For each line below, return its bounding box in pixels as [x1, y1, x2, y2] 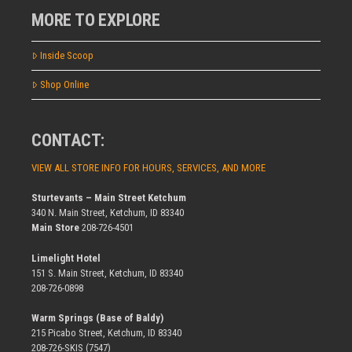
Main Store [31, 222, 79, 234]
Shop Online [39, 79, 89, 91]
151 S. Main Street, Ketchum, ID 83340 [31, 266, 183, 279]
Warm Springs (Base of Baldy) [31, 312, 163, 324]
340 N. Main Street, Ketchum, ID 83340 [31, 207, 184, 219]
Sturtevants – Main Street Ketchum [31, 192, 186, 204]
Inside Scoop [39, 49, 93, 62]
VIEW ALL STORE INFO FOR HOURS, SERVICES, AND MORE [31, 161, 266, 174]
